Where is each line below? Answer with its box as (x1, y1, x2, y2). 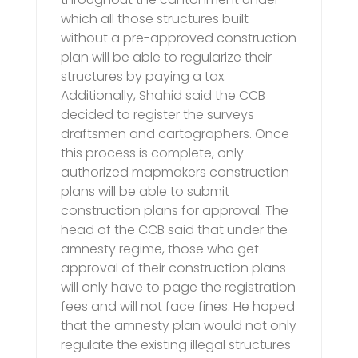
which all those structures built (61, 10, 249, 29)
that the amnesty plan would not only (61, 316, 296, 336)
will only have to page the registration (61, 278, 296, 297)
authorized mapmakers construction (61, 163, 289, 182)
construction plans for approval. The (61, 201, 288, 221)
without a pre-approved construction (61, 29, 296, 48)
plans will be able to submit (61, 182, 229, 201)
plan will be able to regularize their (61, 48, 272, 67)
